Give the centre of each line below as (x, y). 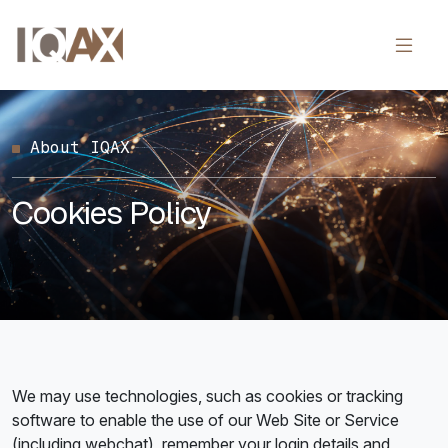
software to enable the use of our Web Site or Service (205, 420)
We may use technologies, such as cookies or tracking (207, 396)
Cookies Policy (111, 212)
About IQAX (75, 148)
